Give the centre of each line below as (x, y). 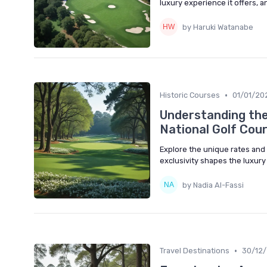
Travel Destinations (195, 251)
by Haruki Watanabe (218, 27)
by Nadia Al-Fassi (213, 185)
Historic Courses (190, 95)
